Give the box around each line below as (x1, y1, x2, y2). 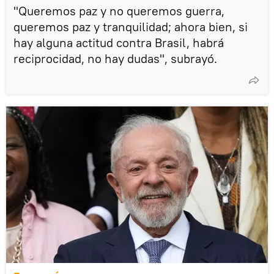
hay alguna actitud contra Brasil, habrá (13, 34, 224, 50)
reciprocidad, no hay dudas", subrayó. (13, 50, 217, 66)
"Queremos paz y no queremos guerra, (13, 2, 224, 18)
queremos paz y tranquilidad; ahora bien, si (13, 18, 248, 34)
